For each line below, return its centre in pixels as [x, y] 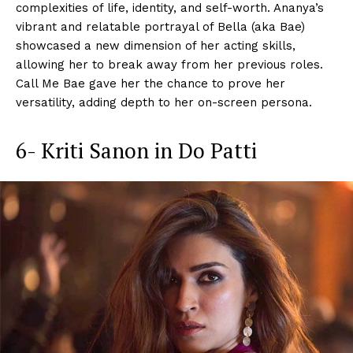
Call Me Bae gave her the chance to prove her [150, 83]
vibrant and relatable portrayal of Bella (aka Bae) [160, 26]
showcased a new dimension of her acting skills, [156, 45]
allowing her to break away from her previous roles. [169, 64]
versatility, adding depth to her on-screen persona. [164, 102]
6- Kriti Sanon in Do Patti [136, 150]
